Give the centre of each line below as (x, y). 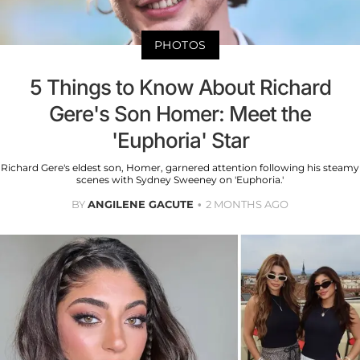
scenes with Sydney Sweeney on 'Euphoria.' (180, 180)
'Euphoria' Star (180, 141)
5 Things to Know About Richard (180, 88)
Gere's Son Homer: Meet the (180, 114)
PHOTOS (180, 45)
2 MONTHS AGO (247, 205)
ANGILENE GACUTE (141, 205)
